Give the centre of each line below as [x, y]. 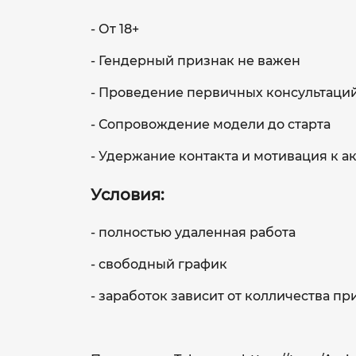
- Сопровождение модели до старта [211, 124]
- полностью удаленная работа [193, 232]
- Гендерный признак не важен [195, 60]
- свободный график [159, 264]
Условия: [128, 194]
